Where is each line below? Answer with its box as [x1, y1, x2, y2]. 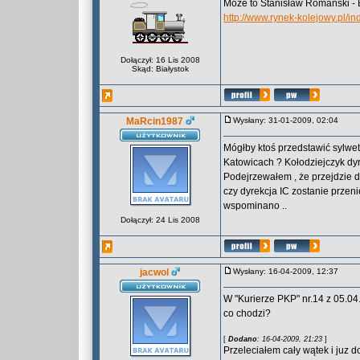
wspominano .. [223, 200, 287, 211]
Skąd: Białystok [131, 64, 189, 73]
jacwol [140, 267, 169, 278]
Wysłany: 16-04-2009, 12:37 [233, 267, 346, 276]
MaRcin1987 [125, 116, 183, 127]
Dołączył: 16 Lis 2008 [120, 55, 200, 64]
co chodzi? [223, 308, 271, 319]
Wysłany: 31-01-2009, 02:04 [233, 116, 346, 125]
